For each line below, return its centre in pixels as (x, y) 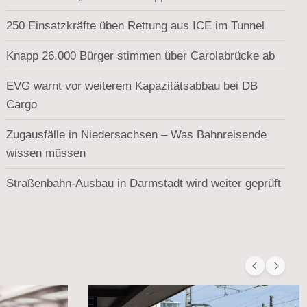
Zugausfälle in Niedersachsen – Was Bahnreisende (137, 135)
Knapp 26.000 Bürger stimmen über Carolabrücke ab (141, 56)
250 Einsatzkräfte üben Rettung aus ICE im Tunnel (136, 26)
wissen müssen (46, 153)
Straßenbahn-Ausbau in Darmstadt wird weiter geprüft (144, 184)
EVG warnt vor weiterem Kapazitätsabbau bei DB (132, 86)
